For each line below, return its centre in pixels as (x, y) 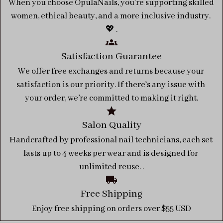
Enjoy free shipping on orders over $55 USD (111, 209)
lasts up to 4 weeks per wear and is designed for (111, 154)
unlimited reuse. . (111, 167)
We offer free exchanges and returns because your (111, 72)
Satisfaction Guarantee (111, 57)
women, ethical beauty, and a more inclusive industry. (111, 16)
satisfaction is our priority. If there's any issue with (111, 85)
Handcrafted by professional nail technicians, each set (111, 140)
